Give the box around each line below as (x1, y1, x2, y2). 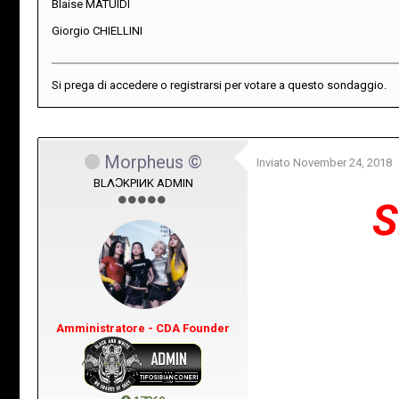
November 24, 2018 (293, 155, 392, 169)
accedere (110, 77, 158, 92)
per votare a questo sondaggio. (222, 77, 387, 92)
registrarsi (170, 77, 222, 92)
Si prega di (52, 77, 110, 92)
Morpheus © (103, 151, 202, 173)
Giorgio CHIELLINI (52, 23, 142, 37)
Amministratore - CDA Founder (56, 321, 230, 335)
